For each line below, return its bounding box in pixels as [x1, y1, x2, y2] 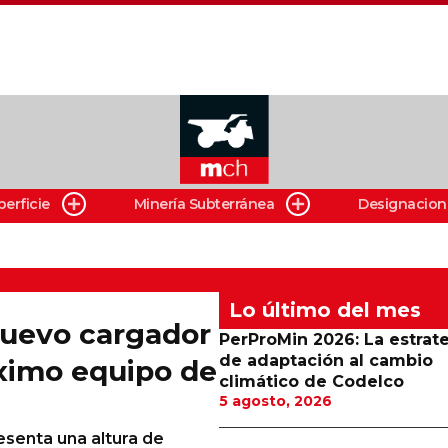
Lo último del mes [228, 298, 421, 322]
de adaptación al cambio [218, 351, 433, 370]
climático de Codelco [218, 372, 404, 391]
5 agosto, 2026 [218, 392, 332, 410]
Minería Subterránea [133, 195, 275, 213]
